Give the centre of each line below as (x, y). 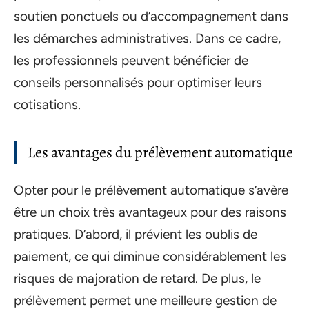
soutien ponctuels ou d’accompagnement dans (151, 16)
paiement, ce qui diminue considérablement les (150, 256)
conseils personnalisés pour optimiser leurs (138, 82)
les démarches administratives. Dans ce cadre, (147, 38)
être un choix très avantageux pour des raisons (150, 212)
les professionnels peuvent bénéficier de (131, 60)
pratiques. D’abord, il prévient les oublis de (136, 234)
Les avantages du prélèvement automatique (160, 152)
